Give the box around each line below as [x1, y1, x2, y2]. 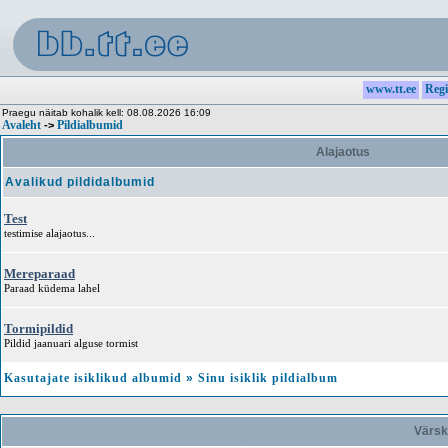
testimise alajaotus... [4, 227, 95, 239]
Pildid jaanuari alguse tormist [4, 337, 138, 349]
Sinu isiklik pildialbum [198, 371, 338, 385]
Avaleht [2, 118, 41, 132]
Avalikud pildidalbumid [5, 175, 155, 189]
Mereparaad [4, 266, 75, 281]
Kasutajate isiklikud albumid [4, 371, 182, 385]
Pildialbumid [57, 118, 123, 132]
